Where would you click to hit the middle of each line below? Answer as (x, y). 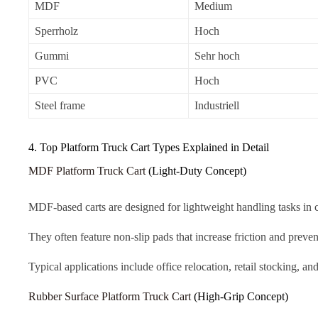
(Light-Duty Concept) (196, 171)
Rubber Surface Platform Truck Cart (110, 296)
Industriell (217, 106)
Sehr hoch (218, 56)
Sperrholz (57, 31)
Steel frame (60, 106)
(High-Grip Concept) (240, 296)
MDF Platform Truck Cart (87, 171)
